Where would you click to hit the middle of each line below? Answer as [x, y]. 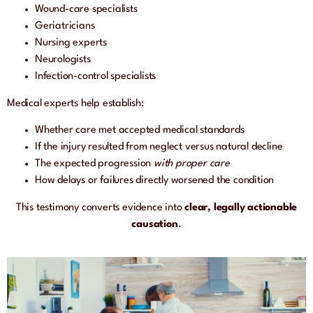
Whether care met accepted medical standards [140, 131]
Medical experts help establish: [75, 103]
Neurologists [63, 60]
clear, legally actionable [241, 208]
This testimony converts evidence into [100, 208]
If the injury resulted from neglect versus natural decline [159, 147]
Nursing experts [71, 43]
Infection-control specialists [96, 77]
